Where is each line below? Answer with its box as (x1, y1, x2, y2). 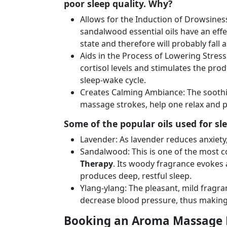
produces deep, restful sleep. (80, 170, 192, 181)
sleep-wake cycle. (80, 74, 146, 86)
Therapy (80, 158, 113, 169)
